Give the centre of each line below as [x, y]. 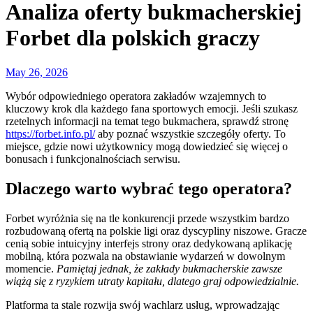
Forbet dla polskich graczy [133, 38]
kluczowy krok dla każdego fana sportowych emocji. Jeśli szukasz [152, 108]
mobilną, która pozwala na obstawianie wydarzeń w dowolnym [145, 256]
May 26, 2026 [37, 72]
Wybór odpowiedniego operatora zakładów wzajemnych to [136, 96]
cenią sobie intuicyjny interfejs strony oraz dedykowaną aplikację [149, 243]
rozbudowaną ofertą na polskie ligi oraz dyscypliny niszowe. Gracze [156, 231]
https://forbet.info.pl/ [50, 133]
